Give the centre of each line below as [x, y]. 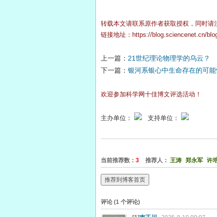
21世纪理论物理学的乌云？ [169, 58]
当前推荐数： [118, 160]
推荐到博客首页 [125, 180]
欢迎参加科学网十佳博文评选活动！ [151, 94]
